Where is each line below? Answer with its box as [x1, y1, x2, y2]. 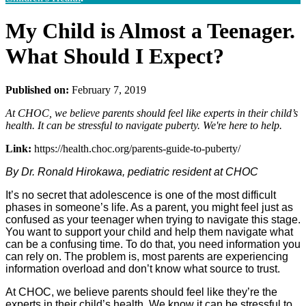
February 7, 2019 [69, 83, 146, 96]
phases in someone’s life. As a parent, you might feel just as [5, 201, 293, 213]
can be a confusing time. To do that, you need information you [5, 238, 301, 250]
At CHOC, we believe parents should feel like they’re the [5, 286, 277, 298]
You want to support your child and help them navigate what [5, 225, 293, 238]
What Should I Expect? [5, 44, 224, 69]
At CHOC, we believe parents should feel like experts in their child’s [5, 107, 298, 119]
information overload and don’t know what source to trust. [5, 262, 280, 275]
